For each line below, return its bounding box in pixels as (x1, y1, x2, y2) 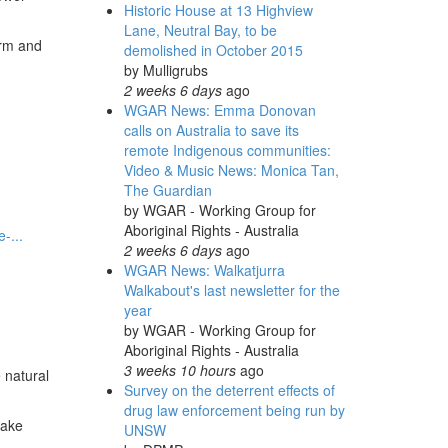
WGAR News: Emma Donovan (123, 100, 316, 120)
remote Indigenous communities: (123, 140, 331, 160)
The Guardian (123, 180, 212, 200)
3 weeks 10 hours (123, 360, 236, 380)
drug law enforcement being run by (123, 400, 345, 420)
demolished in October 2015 (123, 40, 303, 60)
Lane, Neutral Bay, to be (123, 20, 277, 40)
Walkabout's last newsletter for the (123, 280, 340, 300)
